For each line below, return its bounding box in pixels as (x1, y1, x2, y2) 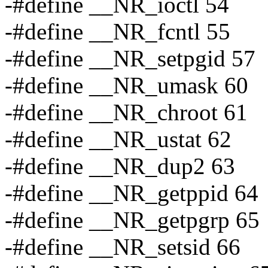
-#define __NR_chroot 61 (5, 99, 248, 126)
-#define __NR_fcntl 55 (5, 19, 230, 45)
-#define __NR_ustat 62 (5, 126, 232, 153)
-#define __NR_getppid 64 (5, 180, 258, 206)
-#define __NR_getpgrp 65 (5, 207, 260, 233)
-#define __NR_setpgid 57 (5, 45, 255, 72)
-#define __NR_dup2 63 (5, 153, 235, 179)
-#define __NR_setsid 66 (5, 234, 240, 260)
